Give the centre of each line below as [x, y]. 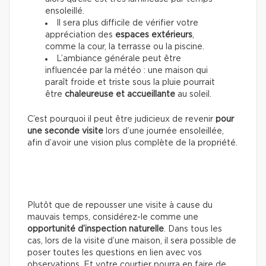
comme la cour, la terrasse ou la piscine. [125, 47]
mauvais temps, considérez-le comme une [113, 218]
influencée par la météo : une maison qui [126, 71]
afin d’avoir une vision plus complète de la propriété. [132, 143]
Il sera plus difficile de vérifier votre [127, 23]
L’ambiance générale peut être [119, 59]
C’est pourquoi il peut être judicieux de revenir [120, 120]
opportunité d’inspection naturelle [96, 229]
